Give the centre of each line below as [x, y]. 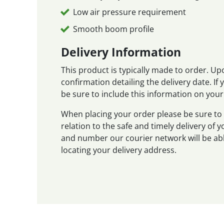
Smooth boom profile [114, 29]
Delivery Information [121, 52]
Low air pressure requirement [130, 12]
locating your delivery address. [119, 150]
